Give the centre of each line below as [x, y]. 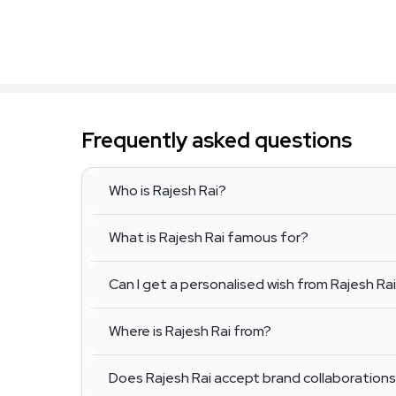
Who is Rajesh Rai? [168, 191]
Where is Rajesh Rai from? [190, 331]
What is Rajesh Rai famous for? [209, 238]
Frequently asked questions [217, 141]
